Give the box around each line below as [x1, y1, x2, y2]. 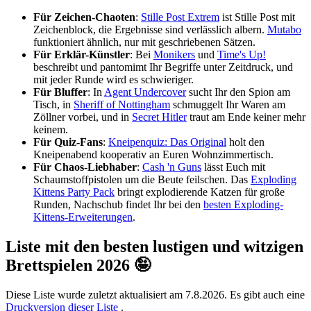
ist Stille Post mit [219, 11, 295, 24]
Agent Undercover [104, 86, 186, 99]
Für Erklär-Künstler [33, 49, 130, 61]
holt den [226, 136, 264, 149]
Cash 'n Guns [142, 161, 201, 174]
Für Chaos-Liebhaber [33, 161, 137, 174]
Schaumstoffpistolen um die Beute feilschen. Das [33, 174, 251, 186]
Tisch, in [33, 99, 74, 111]
